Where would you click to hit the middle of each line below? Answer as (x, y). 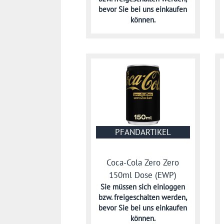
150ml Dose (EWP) (143, 175)
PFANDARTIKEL (143, 132)
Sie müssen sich (127, 186)
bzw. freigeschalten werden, (143, 197)
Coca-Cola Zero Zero (143, 162)
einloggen (169, 186)
